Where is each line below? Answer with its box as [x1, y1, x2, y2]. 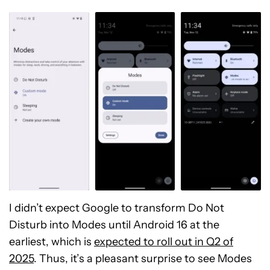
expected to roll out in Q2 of [94, 234, 233, 248]
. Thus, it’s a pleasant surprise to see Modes [34, 251, 252, 265]
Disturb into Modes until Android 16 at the [9, 218, 219, 231]
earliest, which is [9, 234, 94, 248]
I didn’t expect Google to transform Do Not [9, 201, 224, 215]
